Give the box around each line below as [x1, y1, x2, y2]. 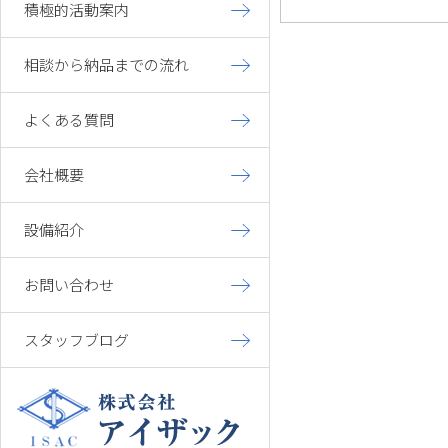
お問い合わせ [24, 274, 114, 295]
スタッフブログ [24, 329, 129, 350]
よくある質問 [24, 109, 114, 130]
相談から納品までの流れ [24, 54, 189, 75]
